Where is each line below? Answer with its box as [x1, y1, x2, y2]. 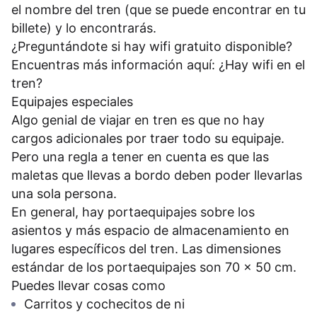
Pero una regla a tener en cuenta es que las [11, 149, 269, 165]
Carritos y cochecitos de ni [24, 296, 185, 312]
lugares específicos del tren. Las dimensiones [11, 241, 281, 257]
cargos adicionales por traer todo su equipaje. [11, 131, 284, 146]
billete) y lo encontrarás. [11, 21, 156, 36]
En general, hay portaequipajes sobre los [11, 204, 255, 220]
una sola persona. [11, 186, 117, 202]
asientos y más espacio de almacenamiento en [11, 223, 289, 238]
